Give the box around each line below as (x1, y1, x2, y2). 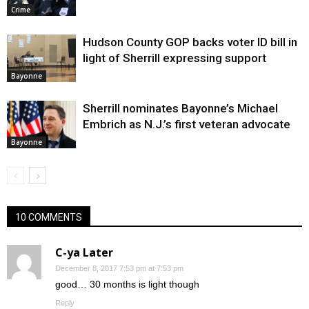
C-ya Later (55, 245, 113, 261)
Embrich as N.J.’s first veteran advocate (83, 117, 290, 132)
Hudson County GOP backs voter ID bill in (83, 35, 297, 50)
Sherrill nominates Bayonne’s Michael (83, 101, 278, 116)
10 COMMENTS (15, 212, 82, 223)
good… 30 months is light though (55, 279, 199, 290)
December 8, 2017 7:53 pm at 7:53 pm (55, 264, 183, 273)
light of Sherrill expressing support (83, 51, 266, 66)
